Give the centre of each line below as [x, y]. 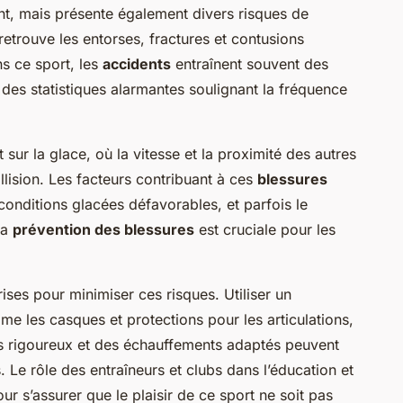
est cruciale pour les [265, 230]
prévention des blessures [103, 230]
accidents [137, 64]
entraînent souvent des [250, 64]
